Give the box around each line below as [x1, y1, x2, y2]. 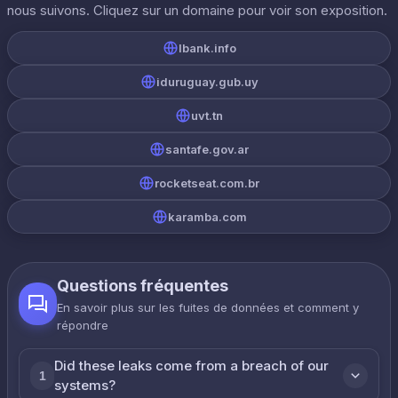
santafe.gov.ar [165, 142, 249, 156]
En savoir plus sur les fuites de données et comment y [57, 300, 360, 314]
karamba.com [167, 210, 247, 224]
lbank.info [178, 41, 236, 55]
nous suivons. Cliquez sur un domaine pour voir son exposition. [7, 2, 387, 19]
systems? [54, 377, 116, 394]
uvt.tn [191, 108, 223, 123]
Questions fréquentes [57, 276, 229, 295]
